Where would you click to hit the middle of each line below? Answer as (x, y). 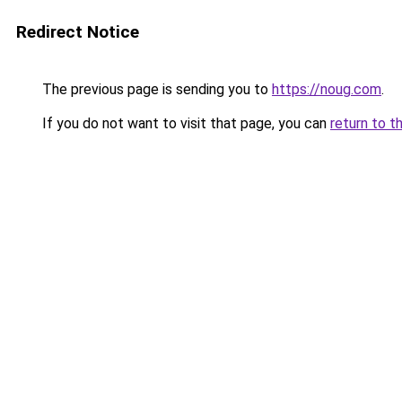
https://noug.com (327, 89)
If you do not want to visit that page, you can (184, 123)
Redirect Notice (78, 32)
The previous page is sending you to (155, 89)
